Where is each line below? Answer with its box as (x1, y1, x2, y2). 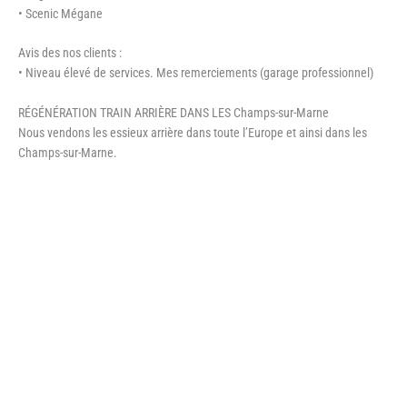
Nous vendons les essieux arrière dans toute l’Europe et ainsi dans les (18, 125, 367, 141)
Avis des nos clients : (18, 45, 122, 61)
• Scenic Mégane (18, 5, 103, 21)
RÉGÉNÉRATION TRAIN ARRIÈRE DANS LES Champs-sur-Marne (18, 105, 329, 121)
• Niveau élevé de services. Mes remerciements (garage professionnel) (18, 65, 373, 81)
